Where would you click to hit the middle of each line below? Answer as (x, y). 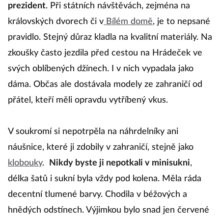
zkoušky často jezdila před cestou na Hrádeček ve (105, 53)
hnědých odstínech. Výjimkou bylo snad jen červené (109, 210)
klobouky (25, 163)
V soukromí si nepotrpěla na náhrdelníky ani (93, 132)
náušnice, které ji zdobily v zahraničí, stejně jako (101, 147)
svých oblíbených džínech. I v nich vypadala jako (101, 69)
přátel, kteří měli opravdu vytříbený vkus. (88, 100)
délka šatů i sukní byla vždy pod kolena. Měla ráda (105, 179)
